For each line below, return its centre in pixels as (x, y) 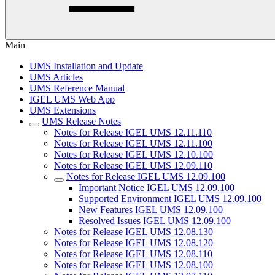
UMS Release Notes (81, 121)
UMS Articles (56, 77)
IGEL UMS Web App (72, 99)
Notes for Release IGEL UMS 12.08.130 (134, 232)
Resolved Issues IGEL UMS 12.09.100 (155, 221)
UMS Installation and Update (86, 66)
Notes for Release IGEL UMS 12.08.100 (134, 265)
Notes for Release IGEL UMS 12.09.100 (146, 176)
